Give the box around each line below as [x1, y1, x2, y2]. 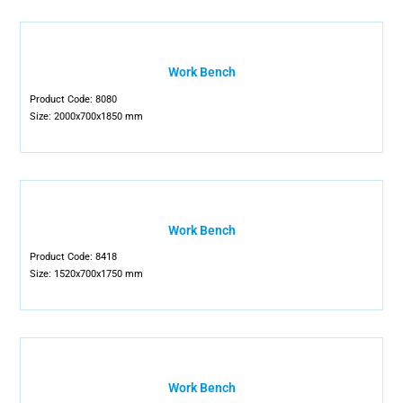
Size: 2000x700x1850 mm [30, 111, 144, 122]
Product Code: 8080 [30, 94, 118, 105]
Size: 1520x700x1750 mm [30, 268, 144, 280]
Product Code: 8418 [30, 251, 118, 263]
